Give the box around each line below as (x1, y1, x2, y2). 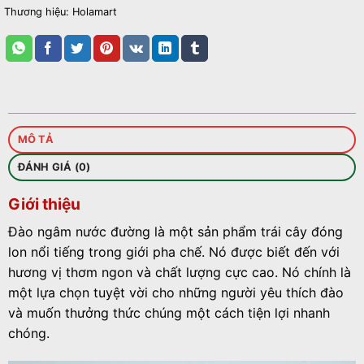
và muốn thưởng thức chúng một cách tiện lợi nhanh (8, 304, 330, 321)
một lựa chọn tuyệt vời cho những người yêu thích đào (8, 284, 344, 301)
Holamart (72, 6, 117, 19)
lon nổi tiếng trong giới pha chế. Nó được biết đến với (8, 243, 340, 260)
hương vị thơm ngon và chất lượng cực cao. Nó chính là (8, 263, 351, 280)
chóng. (8, 324, 50, 341)
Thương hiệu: (4, 6, 72, 19)
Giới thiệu (8, 194, 80, 214)
